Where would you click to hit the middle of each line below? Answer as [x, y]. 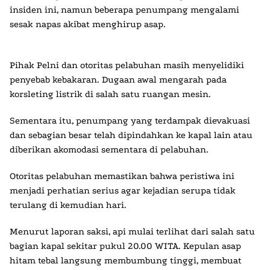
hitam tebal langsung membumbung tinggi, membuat [126, 260]
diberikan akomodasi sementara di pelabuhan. [109, 149]
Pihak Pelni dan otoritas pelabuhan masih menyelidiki [127, 65]
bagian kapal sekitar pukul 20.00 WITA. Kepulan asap [125, 246]
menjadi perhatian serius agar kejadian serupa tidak [123, 190]
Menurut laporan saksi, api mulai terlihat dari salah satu [132, 231]
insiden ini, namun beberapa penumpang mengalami [124, 10]
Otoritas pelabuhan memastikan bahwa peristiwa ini [122, 176]
